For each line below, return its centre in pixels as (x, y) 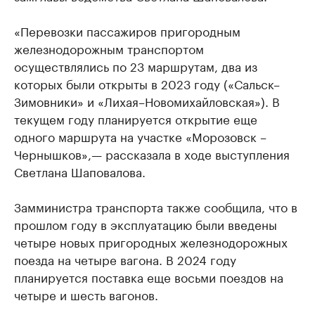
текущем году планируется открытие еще (136, 118)
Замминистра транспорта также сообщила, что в (156, 206)
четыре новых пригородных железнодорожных (151, 241)
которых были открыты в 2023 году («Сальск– (147, 83)
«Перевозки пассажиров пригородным (127, 30)
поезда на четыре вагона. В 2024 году (125, 259)
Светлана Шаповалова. (80, 171)
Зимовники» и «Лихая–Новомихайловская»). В (147, 101)
